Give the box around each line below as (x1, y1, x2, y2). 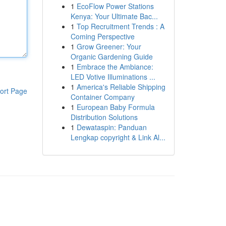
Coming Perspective (70, 31, 135, 41)
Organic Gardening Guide (70, 51, 153, 62)
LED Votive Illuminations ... (70, 72, 155, 82)
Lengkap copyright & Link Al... (70, 132, 165, 142)
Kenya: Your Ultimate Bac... (70, 11, 158, 21)
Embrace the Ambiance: (76, 62, 153, 72)
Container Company (70, 92, 135, 102)
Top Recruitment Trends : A (76, 21, 164, 31)
